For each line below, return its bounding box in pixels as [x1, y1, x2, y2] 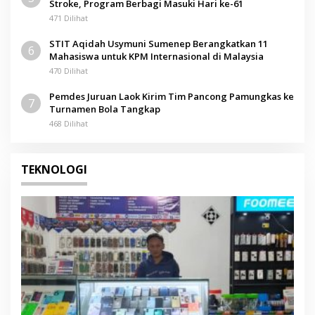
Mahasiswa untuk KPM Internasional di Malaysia [49, 49, 264, 63]
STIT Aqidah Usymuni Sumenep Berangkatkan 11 [49, 37, 268, 50]
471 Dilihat [49, 12, 88, 23]
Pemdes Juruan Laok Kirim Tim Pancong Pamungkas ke [49, 89, 294, 103]
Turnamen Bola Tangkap [49, 102, 160, 115]
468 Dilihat [49, 117, 88, 129]
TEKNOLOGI [21, 161, 87, 177]
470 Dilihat [49, 65, 88, 76]
